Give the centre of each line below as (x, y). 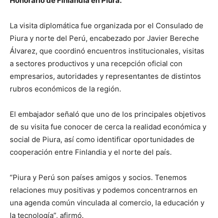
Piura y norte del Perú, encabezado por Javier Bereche (104, 38)
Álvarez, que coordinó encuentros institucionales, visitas (107, 51)
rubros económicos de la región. (65, 89)
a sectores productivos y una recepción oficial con (96, 63)
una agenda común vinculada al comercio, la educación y (107, 202)
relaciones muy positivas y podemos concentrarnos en (104, 190)
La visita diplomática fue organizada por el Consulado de (107, 25)
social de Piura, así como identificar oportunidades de (102, 139)
